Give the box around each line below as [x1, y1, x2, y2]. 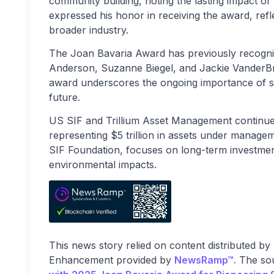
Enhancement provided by [49, 253, 174, 266]
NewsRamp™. [174, 253, 236, 266]
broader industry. [49, 24, 128, 36]
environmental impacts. [49, 158, 157, 171]
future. [49, 91, 80, 103]
